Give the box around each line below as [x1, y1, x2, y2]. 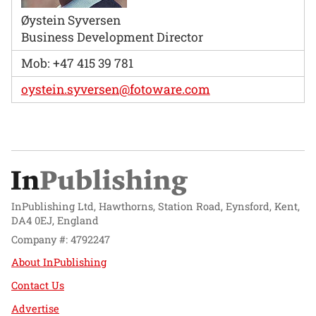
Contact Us [11, 279, 64, 293]
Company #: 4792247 [11, 232, 110, 246]
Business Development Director [20, 28, 203, 45]
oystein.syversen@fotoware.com [20, 80, 210, 97]
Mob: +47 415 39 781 [20, 54, 133, 71]
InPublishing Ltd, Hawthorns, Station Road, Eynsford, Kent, [11, 200, 300, 214]
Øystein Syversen [20, 11, 121, 28]
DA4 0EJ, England [11, 214, 99, 228]
